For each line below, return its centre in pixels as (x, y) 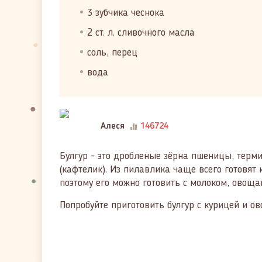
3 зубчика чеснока (126, 13)
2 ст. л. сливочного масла (141, 33)
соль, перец (112, 53)
